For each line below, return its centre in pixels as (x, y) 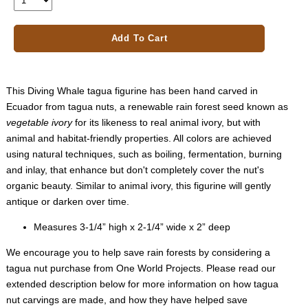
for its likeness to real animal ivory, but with (166, 122)
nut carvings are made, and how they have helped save (126, 299)
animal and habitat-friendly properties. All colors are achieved (139, 138)
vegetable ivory (39, 122)
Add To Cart (139, 38)
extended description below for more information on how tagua (142, 284)
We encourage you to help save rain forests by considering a (138, 252)
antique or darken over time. (67, 201)
